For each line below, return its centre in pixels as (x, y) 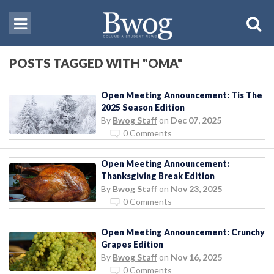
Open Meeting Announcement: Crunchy (183, 232)
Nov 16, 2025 (196, 257)
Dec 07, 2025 (196, 120)
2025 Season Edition (143, 107)
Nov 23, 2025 (196, 188)
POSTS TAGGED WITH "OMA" (96, 63)
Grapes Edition (132, 244)
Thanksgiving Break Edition (158, 176)
